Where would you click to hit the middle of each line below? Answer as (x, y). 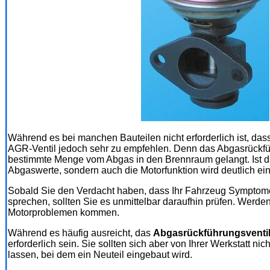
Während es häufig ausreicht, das (80, 233)
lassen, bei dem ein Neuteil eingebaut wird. (100, 254)
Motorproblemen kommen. (64, 212)
